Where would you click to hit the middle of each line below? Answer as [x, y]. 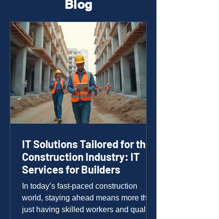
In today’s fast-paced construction [80, 186]
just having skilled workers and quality [88, 209]
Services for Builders [71, 169]
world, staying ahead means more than [89, 198]
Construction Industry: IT [81, 156]
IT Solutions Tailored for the [87, 144]
